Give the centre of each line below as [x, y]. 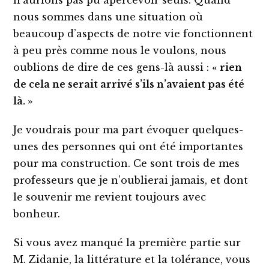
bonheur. [37, 213]
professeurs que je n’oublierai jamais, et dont [131, 180]
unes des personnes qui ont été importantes [128, 146]
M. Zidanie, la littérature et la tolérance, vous [132, 259]
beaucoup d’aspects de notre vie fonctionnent [133, 33]
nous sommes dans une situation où [108, 17]
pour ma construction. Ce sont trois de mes [127, 163]
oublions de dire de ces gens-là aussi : [113, 67]
